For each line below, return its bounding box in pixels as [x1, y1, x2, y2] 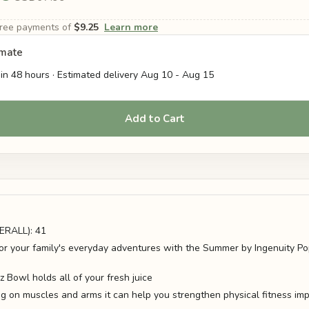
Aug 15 [182, 68, 214, 82]
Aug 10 [141, 68, 172, 82]
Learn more [104, 21, 158, 34]
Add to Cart [124, 112, 185, 126]
